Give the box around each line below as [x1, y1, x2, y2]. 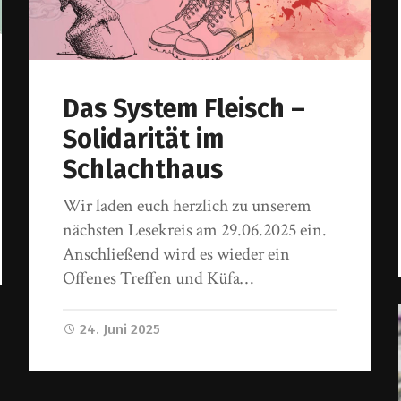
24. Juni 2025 [80, 321, 161, 338]
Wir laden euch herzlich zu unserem [63, 194, 312, 218]
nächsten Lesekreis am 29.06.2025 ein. [63, 218, 328, 243]
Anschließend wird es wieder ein [63, 243, 291, 267]
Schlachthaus [63, 154, 224, 186]
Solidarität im [63, 124, 225, 156]
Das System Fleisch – [63, 93, 306, 125]
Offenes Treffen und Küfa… [63, 267, 254, 291]
